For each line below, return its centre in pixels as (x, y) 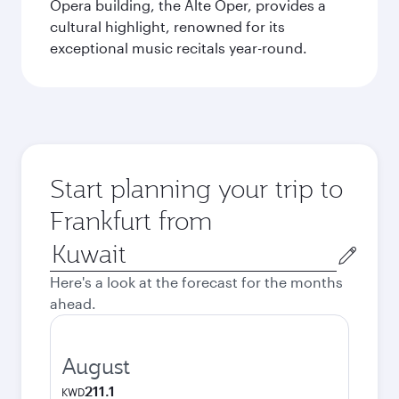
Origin (70, 246)
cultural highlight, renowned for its (167, 26)
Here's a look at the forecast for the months (196, 282)
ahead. (73, 303)
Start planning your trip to (196, 188)
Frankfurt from (131, 220)
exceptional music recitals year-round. (179, 48)
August (96, 366)
